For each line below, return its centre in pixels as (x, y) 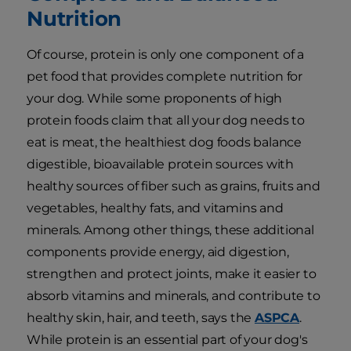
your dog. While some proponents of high (155, 99)
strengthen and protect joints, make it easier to (172, 274)
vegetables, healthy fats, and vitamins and (155, 208)
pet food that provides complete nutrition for (165, 77)
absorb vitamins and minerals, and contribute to (174, 296)
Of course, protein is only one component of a (165, 55)
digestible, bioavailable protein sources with (160, 165)
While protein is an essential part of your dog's (167, 340)
